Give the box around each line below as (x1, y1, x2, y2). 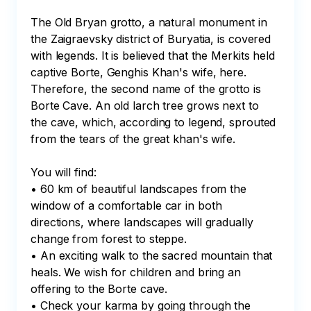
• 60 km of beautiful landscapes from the (31, 182, 250, 196)
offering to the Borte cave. (31, 282, 168, 296)
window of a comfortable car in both (31, 199, 226, 212)
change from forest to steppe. (31, 232, 187, 246)
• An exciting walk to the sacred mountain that (31, 249, 276, 262)
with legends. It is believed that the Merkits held (31, 49, 278, 62)
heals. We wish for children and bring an (31, 265, 244, 279)
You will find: (31, 165, 96, 179)
